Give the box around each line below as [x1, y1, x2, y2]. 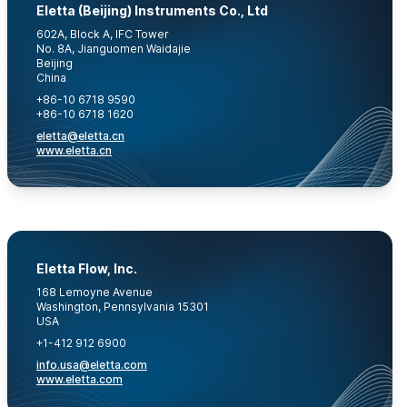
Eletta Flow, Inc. [36, 261, 137, 276]
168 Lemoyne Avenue [36, 285, 153, 299]
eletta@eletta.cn [36, 129, 124, 143]
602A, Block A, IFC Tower [36, 27, 169, 41]
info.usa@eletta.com [36, 358, 147, 372]
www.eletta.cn [36, 144, 112, 157]
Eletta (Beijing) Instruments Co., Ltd [36, 3, 268, 18]
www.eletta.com [36, 372, 123, 386]
